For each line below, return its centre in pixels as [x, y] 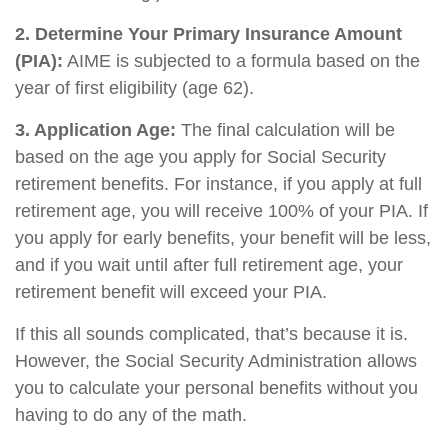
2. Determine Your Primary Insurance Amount [208, 34]
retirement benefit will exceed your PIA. [171, 292]
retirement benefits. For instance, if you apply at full [218, 184]
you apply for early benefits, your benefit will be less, [223, 238]
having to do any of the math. [131, 415]
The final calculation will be [285, 130]
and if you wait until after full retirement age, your [209, 265]
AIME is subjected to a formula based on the [241, 61]
